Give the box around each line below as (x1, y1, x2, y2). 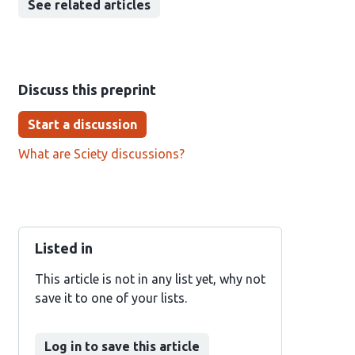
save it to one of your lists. (34, 291, 187, 305)
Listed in (34, 240, 93, 256)
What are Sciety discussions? (17, 147, 185, 161)
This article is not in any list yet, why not (34, 272, 265, 286)
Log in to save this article (44, 339, 200, 353)
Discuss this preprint (17, 82, 156, 97)
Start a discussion (27, 117, 137, 132)
